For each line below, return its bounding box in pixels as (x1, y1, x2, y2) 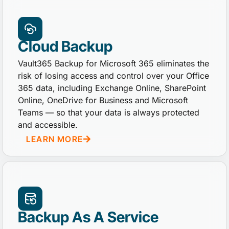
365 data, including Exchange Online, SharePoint (18, 83, 207, 94)
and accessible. (18, 120, 78, 130)
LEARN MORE (26, 133, 83, 144)
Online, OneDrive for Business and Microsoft (18, 95, 189, 106)
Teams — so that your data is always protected (18, 107, 200, 118)
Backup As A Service (18, 208, 159, 226)
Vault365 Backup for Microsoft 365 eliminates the (18, 58, 210, 69)
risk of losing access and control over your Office (18, 71, 210, 81)
